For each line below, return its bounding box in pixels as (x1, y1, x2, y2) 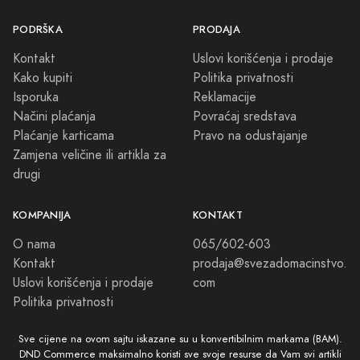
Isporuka (13, 88, 59, 106)
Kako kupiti (13, 68, 72, 87)
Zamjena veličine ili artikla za (13, 145, 166, 164)
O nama (13, 235, 55, 253)
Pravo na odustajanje (193, 126, 308, 145)
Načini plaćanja (13, 107, 96, 125)
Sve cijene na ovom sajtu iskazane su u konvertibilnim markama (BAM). (18, 331, 342, 346)
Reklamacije (193, 88, 256, 106)
